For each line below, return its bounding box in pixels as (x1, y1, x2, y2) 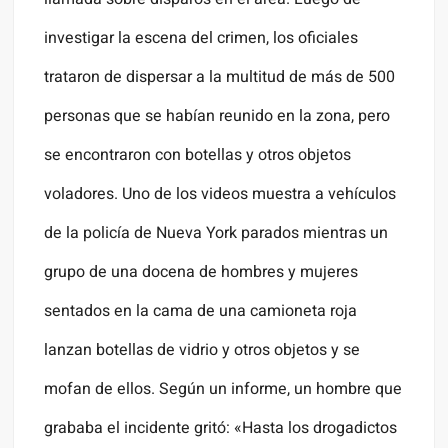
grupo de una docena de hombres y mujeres (44, 260, 359, 285)
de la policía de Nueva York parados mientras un (44, 221, 389, 246)
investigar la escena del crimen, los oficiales (44, 26, 359, 51)
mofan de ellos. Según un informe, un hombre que (44, 377, 403, 402)
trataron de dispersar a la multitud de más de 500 (44, 65, 396, 90)
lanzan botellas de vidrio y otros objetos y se (44, 338, 361, 363)
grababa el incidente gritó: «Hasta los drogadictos (44, 416, 398, 441)
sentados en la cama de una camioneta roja (44, 299, 358, 324)
